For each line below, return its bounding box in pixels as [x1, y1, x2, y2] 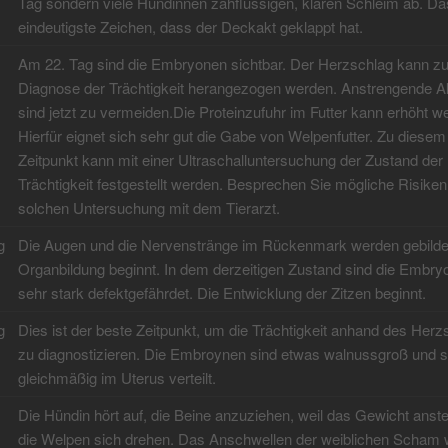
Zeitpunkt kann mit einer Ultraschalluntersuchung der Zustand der [17, 149, 443, 171]
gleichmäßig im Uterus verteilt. [17, 367, 216, 389]
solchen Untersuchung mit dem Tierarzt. [17, 197, 280, 219]
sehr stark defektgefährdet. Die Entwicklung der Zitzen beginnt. [17, 282, 426, 304]
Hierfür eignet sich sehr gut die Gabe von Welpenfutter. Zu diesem [17, 125, 446, 147]
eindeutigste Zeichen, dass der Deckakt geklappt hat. [17, 16, 363, 38]
